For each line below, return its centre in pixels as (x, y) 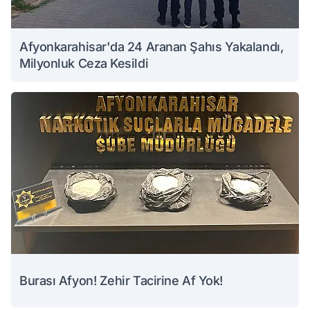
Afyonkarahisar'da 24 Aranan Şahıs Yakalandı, (152, 47)
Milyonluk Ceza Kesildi (84, 63)
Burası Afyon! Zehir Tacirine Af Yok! (121, 281)
